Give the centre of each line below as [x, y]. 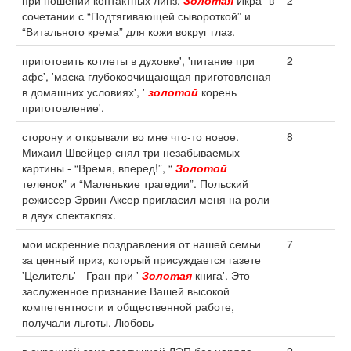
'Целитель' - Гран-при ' [82, 275]
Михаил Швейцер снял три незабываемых [131, 152]
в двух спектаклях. [69, 215]
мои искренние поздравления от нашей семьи [141, 244]
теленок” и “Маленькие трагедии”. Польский [135, 183]
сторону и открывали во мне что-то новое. [130, 136]
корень [217, 92]
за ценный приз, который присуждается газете [141, 259]
